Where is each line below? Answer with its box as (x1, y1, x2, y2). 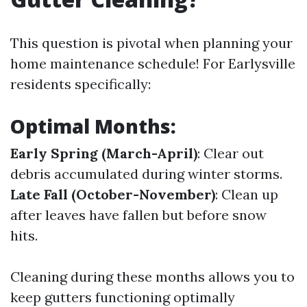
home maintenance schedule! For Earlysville (10, 55, 295, 72)
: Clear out (197, 145, 264, 162)
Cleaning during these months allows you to (10, 268, 295, 285)
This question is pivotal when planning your (10, 34, 293, 51)
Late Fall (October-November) (10, 186, 215, 203)
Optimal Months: (10, 113, 176, 139)
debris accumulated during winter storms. (10, 165, 282, 182)
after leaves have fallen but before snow (10, 206, 267, 223)
